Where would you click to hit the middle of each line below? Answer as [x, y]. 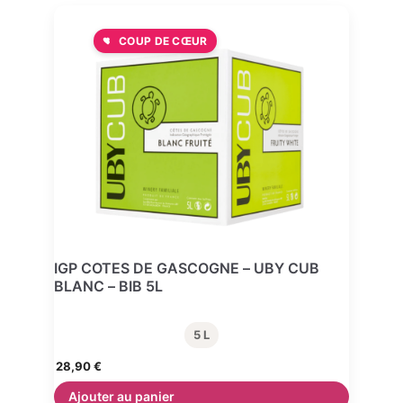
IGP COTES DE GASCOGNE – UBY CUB [187, 268]
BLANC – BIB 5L [108, 286]
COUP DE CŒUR [163, 40]
